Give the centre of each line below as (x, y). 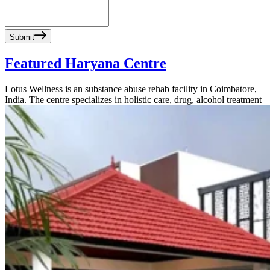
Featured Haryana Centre (86, 64)
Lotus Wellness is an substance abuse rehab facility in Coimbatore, (131, 89)
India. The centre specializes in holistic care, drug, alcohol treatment (133, 99)
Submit (22, 37)
